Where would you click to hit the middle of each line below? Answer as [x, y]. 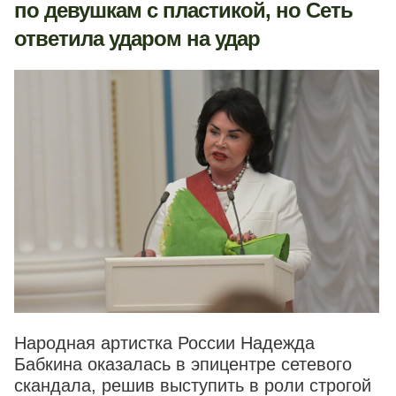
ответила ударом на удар [137, 38]
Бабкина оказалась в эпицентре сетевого [183, 365]
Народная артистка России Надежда [164, 343]
